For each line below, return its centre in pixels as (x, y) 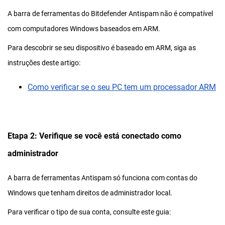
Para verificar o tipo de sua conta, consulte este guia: (89, 212)
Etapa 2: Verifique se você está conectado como (94, 136)
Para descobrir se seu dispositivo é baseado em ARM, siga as (102, 47)
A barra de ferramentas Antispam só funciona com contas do (102, 178)
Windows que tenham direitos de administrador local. (90, 193)
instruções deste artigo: (44, 63)
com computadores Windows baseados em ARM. (84, 28)
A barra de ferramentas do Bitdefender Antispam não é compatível (110, 13)
